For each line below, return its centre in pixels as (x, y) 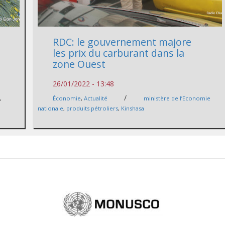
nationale (51, 108)
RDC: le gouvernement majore (122, 42)
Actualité (96, 98)
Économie (67, 98)
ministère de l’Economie (177, 98)
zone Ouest (79, 64)
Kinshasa (133, 108)
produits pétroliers (92, 108)
